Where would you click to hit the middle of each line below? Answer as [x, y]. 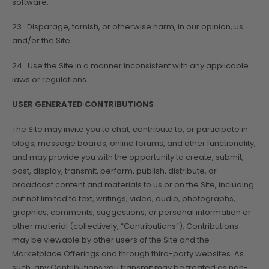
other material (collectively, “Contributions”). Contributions [125, 226]
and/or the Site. [42, 41]
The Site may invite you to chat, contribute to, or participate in [130, 129]
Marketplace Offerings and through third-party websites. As [128, 253]
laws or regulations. [50, 79]
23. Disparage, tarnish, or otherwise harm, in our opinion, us [128, 27]
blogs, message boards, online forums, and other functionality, [134, 143]
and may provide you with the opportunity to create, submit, [128, 157]
